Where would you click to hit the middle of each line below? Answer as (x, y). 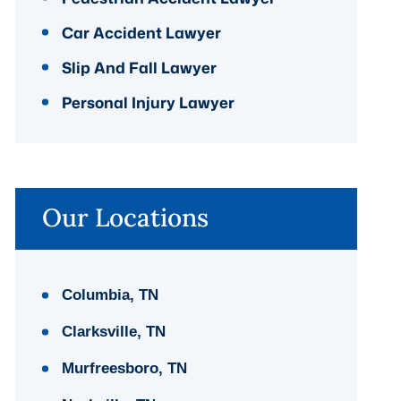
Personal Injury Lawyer (149, 102)
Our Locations (126, 217)
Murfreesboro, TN (125, 368)
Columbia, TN (111, 294)
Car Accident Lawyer (142, 32)
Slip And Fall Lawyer (140, 67)
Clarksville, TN (114, 331)
